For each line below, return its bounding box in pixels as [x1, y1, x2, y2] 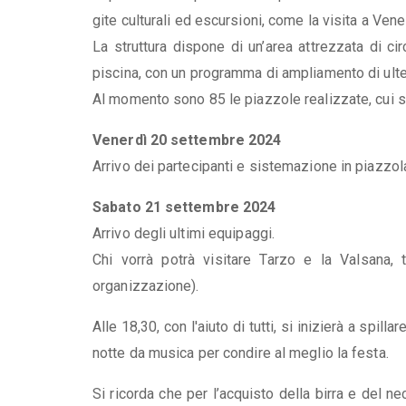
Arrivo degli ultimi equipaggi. [92, 224, 275, 242]
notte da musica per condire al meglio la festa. [92, 343, 389, 362]
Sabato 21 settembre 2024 [92, 198, 276, 216]
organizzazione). [92, 276, 199, 295]
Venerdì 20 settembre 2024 [92, 130, 282, 149]
